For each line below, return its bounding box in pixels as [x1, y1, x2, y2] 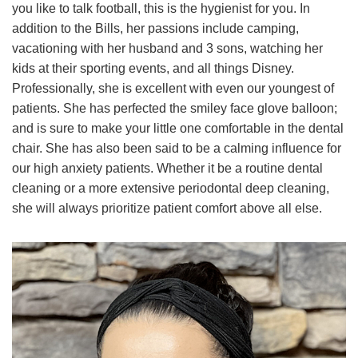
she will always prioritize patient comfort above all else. [12, 201, 322, 215]
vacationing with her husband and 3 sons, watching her [12, 41, 323, 55]
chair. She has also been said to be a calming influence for [12, 141, 341, 155]
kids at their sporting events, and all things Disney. [12, 61, 294, 75]
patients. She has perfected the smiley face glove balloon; [12, 101, 337, 115]
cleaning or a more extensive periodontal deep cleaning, [12, 181, 329, 195]
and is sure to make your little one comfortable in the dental [12, 121, 344, 135]
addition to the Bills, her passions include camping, [12, 21, 299, 35]
